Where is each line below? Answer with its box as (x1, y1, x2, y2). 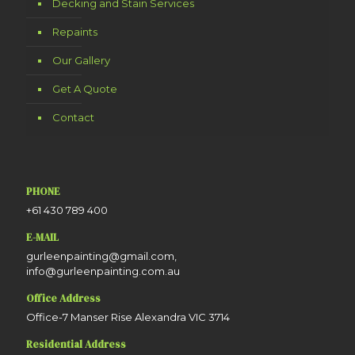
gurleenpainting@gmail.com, (26, 250, 177, 262)
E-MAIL (26, 231, 59, 244)
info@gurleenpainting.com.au (26, 265, 180, 277)
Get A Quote (52, 82, 117, 95)
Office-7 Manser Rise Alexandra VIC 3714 (26, 311, 230, 323)
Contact (52, 111, 94, 124)
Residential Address (26, 338, 126, 351)
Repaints (52, 25, 97, 38)
